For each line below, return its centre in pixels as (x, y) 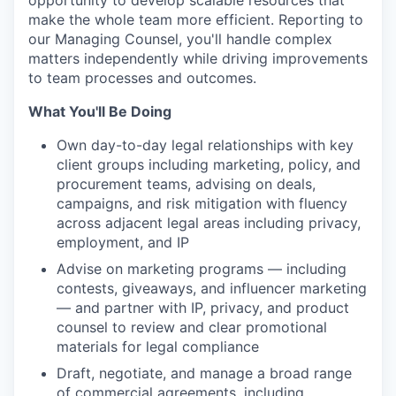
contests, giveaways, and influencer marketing (212, 288)
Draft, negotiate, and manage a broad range (204, 373)
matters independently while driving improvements (198, 58)
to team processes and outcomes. (142, 78)
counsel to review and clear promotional (192, 327)
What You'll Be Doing (100, 111)
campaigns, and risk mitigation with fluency (202, 203)
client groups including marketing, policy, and (209, 164)
